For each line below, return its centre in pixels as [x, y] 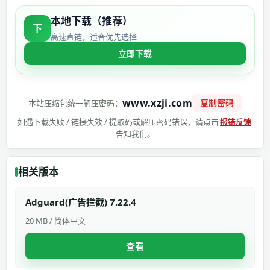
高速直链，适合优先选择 [94, 37]
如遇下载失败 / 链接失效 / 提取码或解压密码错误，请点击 [118, 122]
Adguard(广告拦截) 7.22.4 [81, 202]
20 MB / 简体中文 [55, 221]
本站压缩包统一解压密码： [76, 103]
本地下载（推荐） [92, 21]
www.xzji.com [157, 103]
